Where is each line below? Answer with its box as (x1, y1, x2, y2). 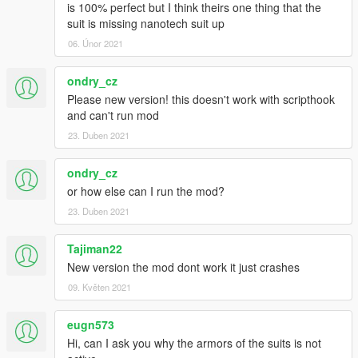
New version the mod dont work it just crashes (67, 259, 300, 276)
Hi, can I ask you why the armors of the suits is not (67, 335, 321, 352)
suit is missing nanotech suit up (67, 15, 225, 32)
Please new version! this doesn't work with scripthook (67, 91, 335, 108)
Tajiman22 (67, 241, 122, 257)
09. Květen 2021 (68, 280, 131, 294)
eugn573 (67, 316, 114, 333)
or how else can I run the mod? (67, 183, 225, 200)
